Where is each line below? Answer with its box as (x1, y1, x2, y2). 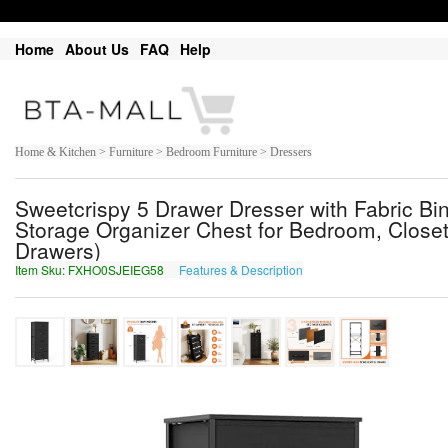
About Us (65, 39, 129, 59)
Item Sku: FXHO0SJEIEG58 (15, 261, 167, 279)
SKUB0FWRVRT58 (307, 261, 412, 279)
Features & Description (179, 261, 303, 279)
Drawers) (15, 235, 101, 266)
